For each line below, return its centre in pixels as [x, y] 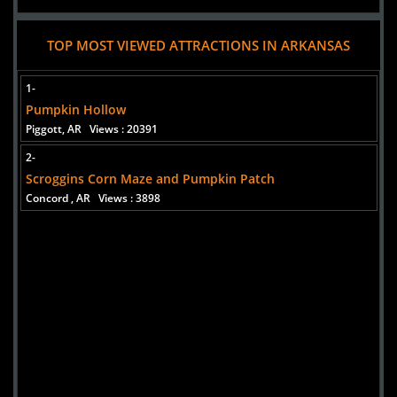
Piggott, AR [57, 129]
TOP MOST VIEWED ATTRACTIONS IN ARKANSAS [198, 45]
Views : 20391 [123, 129]
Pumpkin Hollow [75, 110]
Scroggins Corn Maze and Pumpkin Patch [150, 179]
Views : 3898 [129, 198]
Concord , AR [62, 198]
